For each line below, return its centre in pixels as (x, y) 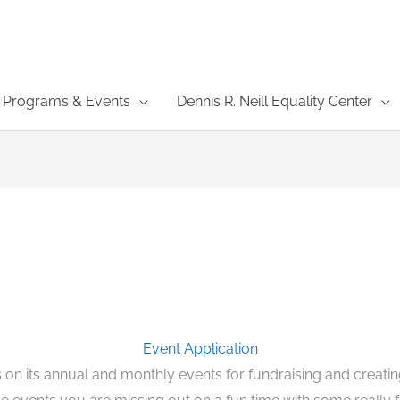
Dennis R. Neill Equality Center (275, 101)
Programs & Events (67, 101)
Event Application (200, 349)
